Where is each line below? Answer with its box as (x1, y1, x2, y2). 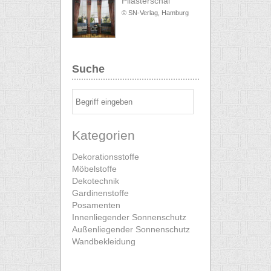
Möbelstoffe (72, 164, 117, 174)
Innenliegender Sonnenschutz (72, 212, 186, 222)
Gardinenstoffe (72, 188, 129, 198)
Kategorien (72, 128, 135, 142)
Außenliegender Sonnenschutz (72, 224, 190, 234)
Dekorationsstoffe (72, 152, 139, 162)
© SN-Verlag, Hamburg (122, 9, 189, 16)
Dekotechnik (72, 176, 119, 186)
